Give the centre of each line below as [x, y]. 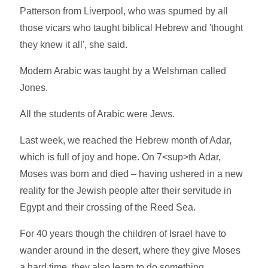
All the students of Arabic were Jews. [98, 114]
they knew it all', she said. [74, 44]
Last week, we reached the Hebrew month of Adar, [126, 140]
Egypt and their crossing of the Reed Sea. [108, 207]
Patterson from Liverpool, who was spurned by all [124, 11]
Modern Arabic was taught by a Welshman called [123, 71]
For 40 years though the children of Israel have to [123, 233]
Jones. [34, 87]
